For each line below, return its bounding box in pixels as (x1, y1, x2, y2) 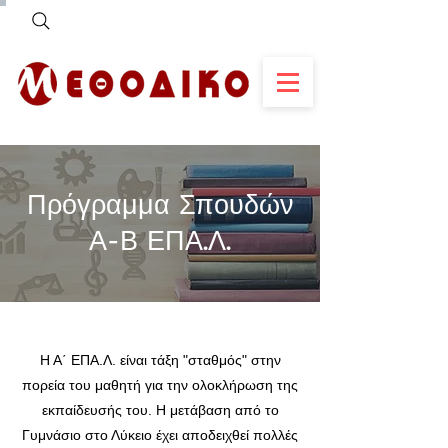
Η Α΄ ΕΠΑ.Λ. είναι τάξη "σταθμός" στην (39, 352, 281, 368)
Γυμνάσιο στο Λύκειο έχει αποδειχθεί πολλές (22, 427, 298, 443)
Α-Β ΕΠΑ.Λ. (89, 223, 231, 257)
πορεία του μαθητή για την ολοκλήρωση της (22, 377, 298, 393)
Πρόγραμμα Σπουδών (26, 187, 294, 221)
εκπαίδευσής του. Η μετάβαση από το (41, 402, 279, 418)
